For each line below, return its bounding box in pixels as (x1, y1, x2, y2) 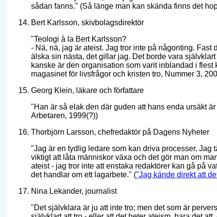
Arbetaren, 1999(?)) (31, 111, 98, 120)
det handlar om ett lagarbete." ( (31, 170, 136, 179)
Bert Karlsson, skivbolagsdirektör (31, 18, 144, 27)
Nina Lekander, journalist (31, 187, 117, 196)
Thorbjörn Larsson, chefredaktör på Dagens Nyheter (31, 128, 209, 137)
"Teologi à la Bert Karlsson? (31, 35, 126, 44)
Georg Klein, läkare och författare (31, 86, 144, 95)
